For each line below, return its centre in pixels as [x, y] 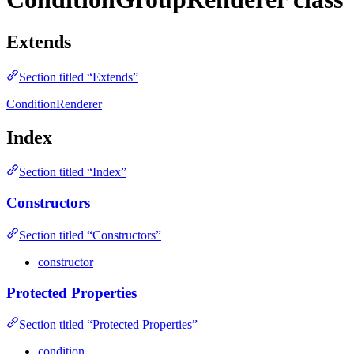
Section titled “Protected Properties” [108, 325]
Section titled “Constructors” [90, 235]
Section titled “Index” [73, 172]
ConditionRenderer [54, 104]
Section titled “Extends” [79, 77]
